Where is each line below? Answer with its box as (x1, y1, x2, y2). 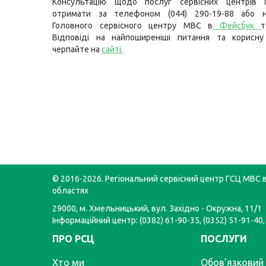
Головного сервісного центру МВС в (52, 21, 213, 30)
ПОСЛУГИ (201, 233, 247, 245)
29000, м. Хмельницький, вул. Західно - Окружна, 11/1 (52, 204, 262, 214)
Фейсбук (219, 21, 254, 30)
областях (52, 186, 88, 196)
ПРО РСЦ (52, 233, 94, 245)
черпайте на (52, 45, 102, 54)
